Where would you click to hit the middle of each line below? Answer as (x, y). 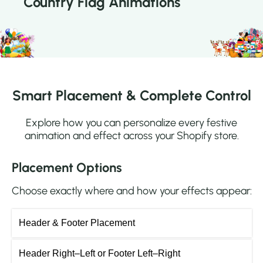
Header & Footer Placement (77, 223)
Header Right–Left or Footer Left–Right (99, 254)
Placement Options (67, 168)
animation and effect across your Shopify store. (131, 136)
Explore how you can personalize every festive (131, 123)
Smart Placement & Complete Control (131, 96)
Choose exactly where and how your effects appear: (131, 191)
